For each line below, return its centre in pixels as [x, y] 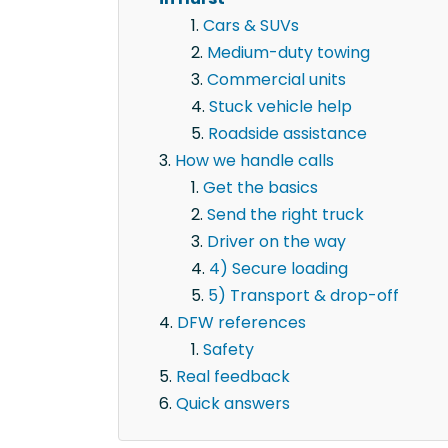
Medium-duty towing [288, 53]
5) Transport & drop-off [303, 296]
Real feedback [233, 377]
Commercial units [276, 80]
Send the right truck [285, 215]
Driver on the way [276, 242]
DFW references [241, 323]
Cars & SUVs [251, 26]
